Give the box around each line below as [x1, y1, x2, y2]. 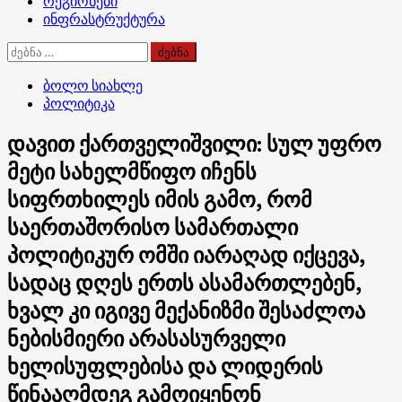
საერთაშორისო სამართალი [7, 213, 298, 241]
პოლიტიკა [43, 94, 115, 111]
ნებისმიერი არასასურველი [7, 324, 285, 353]
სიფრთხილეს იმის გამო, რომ [7, 185, 312, 214]
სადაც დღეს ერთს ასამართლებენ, [7, 268, 362, 297]
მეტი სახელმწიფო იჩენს [7, 157, 257, 186]
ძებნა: [6, 41, 46, 58]
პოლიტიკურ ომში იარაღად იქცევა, [7, 240, 365, 269]
